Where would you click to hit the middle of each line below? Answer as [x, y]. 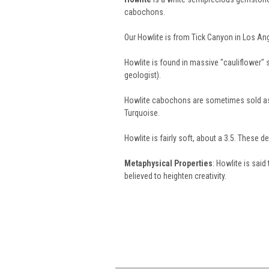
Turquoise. [142, 113]
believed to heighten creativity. [175, 176]
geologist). [143, 75]
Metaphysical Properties [168, 163]
